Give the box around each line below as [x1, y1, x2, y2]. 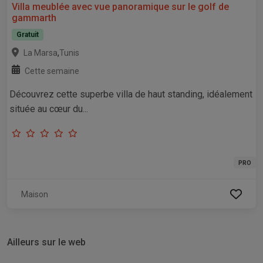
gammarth [12, 12, 56, 24]
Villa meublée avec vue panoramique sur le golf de [12, 1, 229, 13]
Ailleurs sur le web [7, 237, 86, 248]
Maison [21, 190, 48, 200]
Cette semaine [25, 66, 79, 76]
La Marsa [23, 48, 58, 58]
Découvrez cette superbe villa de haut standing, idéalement [9, 89, 252, 100]
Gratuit [16, 31, 39, 39]
